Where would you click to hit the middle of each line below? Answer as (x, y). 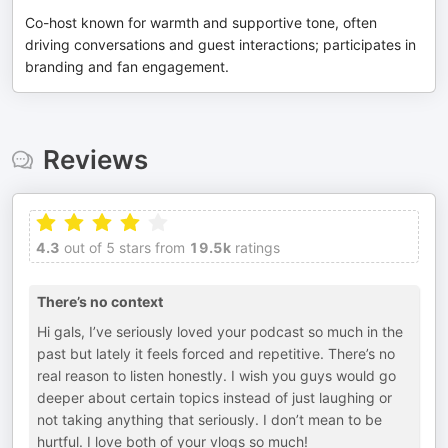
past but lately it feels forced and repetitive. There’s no (216, 353)
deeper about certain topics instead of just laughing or (214, 397)
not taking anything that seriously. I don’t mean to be (209, 419)
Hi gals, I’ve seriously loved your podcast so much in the (220, 331)
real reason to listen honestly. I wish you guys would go (216, 375)
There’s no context (100, 301)
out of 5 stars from (122, 247)
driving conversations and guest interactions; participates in (220, 44)
